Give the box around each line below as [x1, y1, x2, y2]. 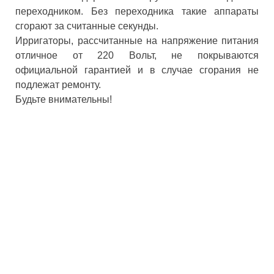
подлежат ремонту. [15, 79, 103, 90]
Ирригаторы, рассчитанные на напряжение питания [15, 35, 259, 46]
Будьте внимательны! [15, 94, 112, 105]
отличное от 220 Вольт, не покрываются [15, 50, 259, 61]
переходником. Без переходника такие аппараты [15, 6, 259, 17]
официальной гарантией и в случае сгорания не [15, 64, 259, 75]
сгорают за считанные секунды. [15, 20, 158, 31]
